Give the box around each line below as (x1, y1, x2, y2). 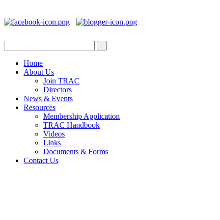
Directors (43, 85, 72, 94)
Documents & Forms (43, 147, 108, 156)
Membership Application (43, 111, 120, 120)
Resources (24, 103, 55, 111)
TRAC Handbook (43, 120, 100, 129)
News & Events (24, 94, 73, 103)
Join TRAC (43, 76, 80, 85)
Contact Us (24, 156, 58, 165)
